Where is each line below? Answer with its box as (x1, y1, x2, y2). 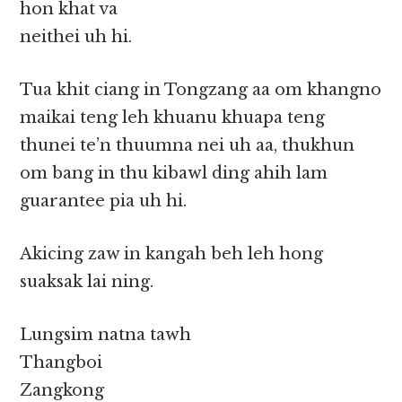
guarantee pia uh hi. (20, 191, 188, 212)
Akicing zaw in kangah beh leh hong (20, 244, 324, 265)
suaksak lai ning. (20, 272, 154, 293)
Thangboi (20, 353, 103, 373)
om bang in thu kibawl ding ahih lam (20, 163, 328, 184)
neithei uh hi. (20, 27, 133, 48)
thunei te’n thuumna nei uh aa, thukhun (20, 135, 355, 156)
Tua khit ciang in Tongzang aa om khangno (20, 80, 382, 100)
